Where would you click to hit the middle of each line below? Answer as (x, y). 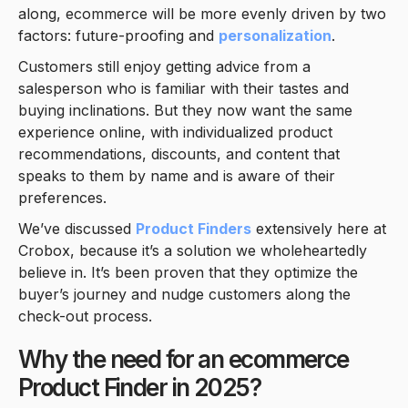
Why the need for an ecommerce (184, 359)
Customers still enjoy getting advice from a (164, 66)
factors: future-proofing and (118, 35)
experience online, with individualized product (175, 132)
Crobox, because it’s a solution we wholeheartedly (193, 250)
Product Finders (194, 228)
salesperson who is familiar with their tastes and (184, 88)
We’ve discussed (77, 228)
